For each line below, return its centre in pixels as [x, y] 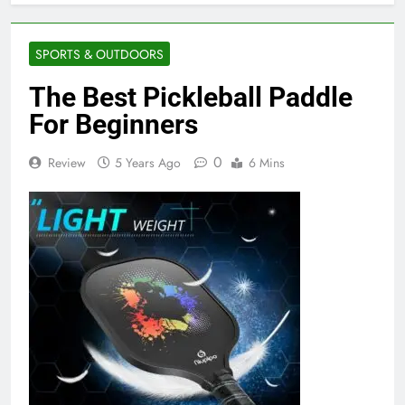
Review [67, 162]
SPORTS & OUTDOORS [99, 54]
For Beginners [113, 124]
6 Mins [267, 162]
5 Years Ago [148, 162]
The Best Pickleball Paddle [191, 97]
